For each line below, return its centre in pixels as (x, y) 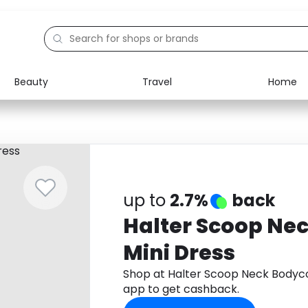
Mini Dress (179, 253)
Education (66, 139)
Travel (157, 81)
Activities (64, 170)
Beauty (31, 81)
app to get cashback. (181, 289)
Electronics (68, 107)
